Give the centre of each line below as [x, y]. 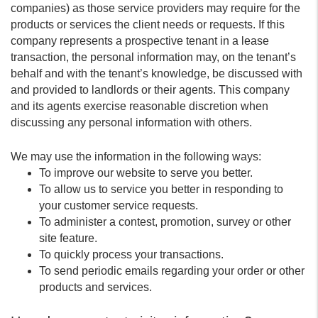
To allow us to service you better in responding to [161, 189]
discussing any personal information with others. [131, 122]
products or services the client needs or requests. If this [148, 24]
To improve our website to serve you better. [146, 173]
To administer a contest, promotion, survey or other [165, 222]
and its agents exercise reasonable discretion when [139, 106]
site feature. [68, 238]
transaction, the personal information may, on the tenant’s [153, 57]
